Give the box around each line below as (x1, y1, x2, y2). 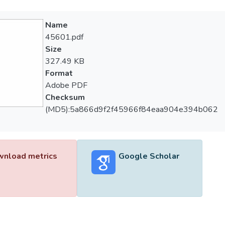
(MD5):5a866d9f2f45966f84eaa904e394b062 (45, 104, 218, 115)
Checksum (45, 92, 85, 103)
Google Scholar (118, 151, 179, 162)
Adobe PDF (45, 80, 87, 91)
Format (45, 68, 73, 79)
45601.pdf (45, 32, 83, 43)
